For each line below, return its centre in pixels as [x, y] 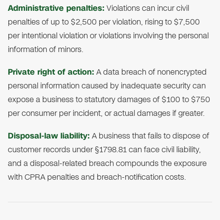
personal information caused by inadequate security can [107, 86]
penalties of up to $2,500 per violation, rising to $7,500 [104, 22]
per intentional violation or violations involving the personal [108, 36]
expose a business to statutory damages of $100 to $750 [109, 100]
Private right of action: [51, 72]
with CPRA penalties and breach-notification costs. [97, 177]
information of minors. [46, 50]
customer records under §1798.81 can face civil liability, [104, 150]
